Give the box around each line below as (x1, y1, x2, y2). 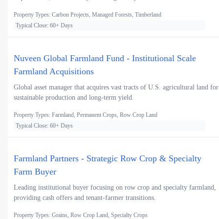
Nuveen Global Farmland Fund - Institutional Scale (14, 53, 196, 64)
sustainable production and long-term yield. (14, 94, 134, 102)
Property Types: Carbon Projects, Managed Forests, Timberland (14, 11, 161, 19)
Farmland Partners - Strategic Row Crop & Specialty (14, 153, 201, 164)
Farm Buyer (14, 167, 56, 177)
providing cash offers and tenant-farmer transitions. (14, 194, 156, 202)
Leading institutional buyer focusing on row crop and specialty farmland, (14, 184, 216, 192)
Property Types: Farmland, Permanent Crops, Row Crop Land (14, 111, 157, 119)
